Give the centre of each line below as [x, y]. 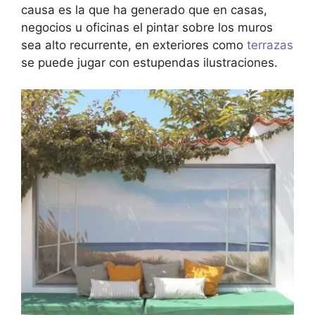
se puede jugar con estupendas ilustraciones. [149, 62]
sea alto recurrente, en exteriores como [134, 45]
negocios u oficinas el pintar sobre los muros [147, 27]
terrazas [270, 45]
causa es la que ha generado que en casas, [144, 9]
